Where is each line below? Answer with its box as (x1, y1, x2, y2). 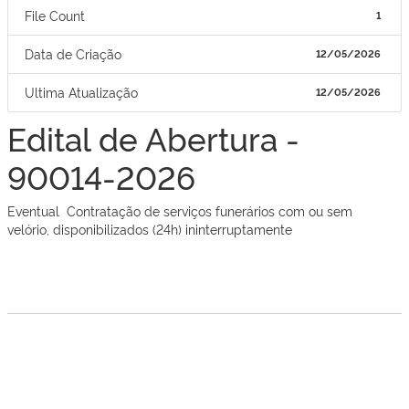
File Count (24, 6, 85, 24)
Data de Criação (24, 45, 121, 62)
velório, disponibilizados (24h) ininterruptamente (7, 219, 292, 237)
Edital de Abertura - (7, 114, 299, 160)
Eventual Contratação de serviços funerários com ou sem (7, 201, 352, 219)
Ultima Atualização (24, 83, 138, 100)
